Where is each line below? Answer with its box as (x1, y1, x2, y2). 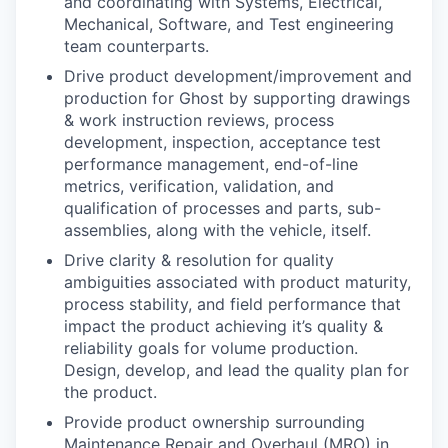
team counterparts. (64, 36, 209, 56)
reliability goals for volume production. (64, 338, 358, 358)
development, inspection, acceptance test (64, 132, 381, 152)
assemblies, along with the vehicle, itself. (64, 220, 371, 240)
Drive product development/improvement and (64, 66, 412, 86)
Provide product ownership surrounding (64, 412, 365, 432)
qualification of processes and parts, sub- (64, 198, 381, 218)
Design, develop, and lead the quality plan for (64, 360, 409, 380)
